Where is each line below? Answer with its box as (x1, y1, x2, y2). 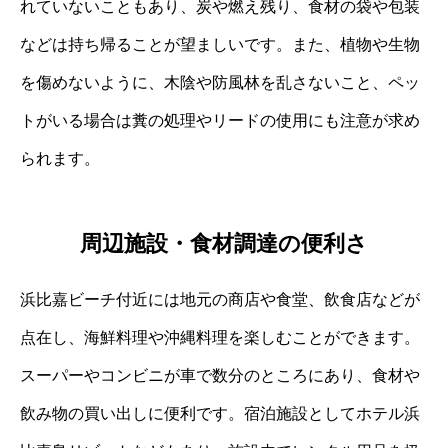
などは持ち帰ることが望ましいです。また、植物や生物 (20, 35, 420, 53)
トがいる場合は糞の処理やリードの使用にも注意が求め (20, 111, 420, 129)
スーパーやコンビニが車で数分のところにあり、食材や (20, 366, 420, 384)
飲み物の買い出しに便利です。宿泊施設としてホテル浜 (20, 404, 420, 422)
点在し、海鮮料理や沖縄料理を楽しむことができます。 (20, 328, 420, 346)
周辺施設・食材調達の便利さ (80, 230, 368, 256)
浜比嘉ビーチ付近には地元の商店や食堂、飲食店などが (20, 290, 420, 308)
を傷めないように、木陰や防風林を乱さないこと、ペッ (20, 73, 420, 91)
